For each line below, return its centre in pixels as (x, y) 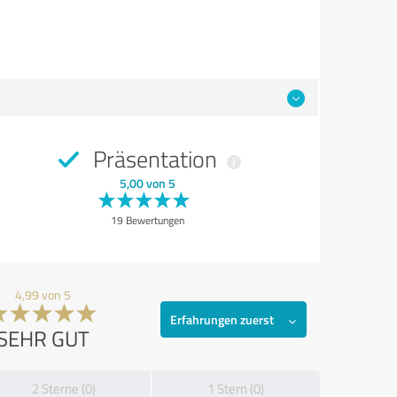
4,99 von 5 (43, 295)
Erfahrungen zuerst (222, 320)
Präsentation (155, 159)
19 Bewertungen (147, 221)
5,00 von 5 (147, 183)
